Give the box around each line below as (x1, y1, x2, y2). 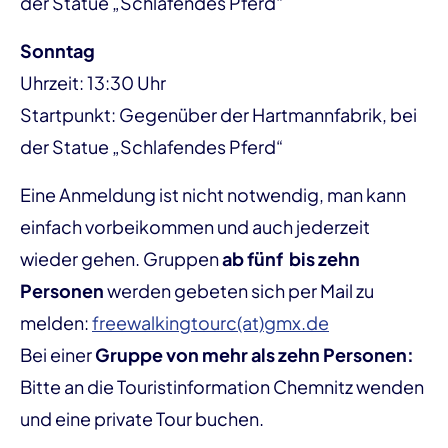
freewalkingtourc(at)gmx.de (92, 310, 329, 334)
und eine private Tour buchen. (20, 406, 264, 430)
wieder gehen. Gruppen (20, 246, 219, 270)
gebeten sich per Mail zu (174, 278, 374, 302)
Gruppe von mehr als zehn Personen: (92, 342, 414, 366)
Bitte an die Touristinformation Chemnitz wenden (20, 374, 424, 398)
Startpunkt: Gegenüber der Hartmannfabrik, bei (20, 102, 417, 126)
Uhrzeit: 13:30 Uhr (20, 70, 166, 94)
